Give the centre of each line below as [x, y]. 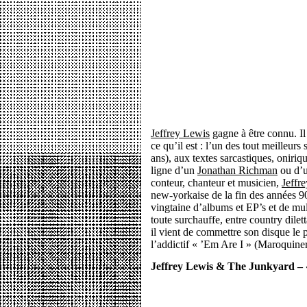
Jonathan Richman [237, 170]
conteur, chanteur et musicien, [216, 183]
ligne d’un [174, 170]
